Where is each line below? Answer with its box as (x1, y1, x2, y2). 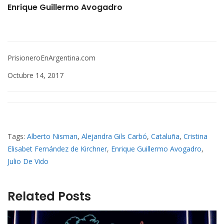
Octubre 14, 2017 (7, 70, 63, 80)
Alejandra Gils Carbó (81, 131, 147, 141)
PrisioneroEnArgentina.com (7, 53, 95, 63)
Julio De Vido (7, 156, 48, 166)
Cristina (183, 131, 207, 141)
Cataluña (151, 131, 179, 141)
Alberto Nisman (27, 131, 77, 141)
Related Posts (7, 188, 91, 205)
